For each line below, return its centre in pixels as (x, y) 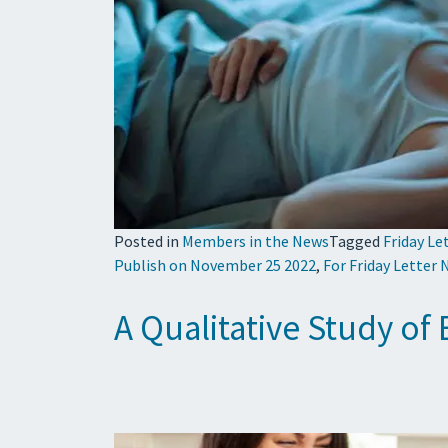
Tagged (356, 240)
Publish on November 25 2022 (215, 264)
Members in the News (255, 240)
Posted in (148, 240)
